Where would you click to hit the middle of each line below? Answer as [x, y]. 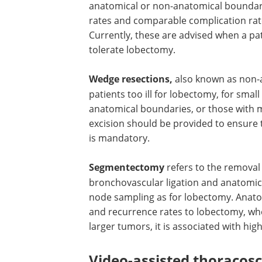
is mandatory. [119, 138]
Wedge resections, [131, 79]
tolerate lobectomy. [132, 49]
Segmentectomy [127, 167]
